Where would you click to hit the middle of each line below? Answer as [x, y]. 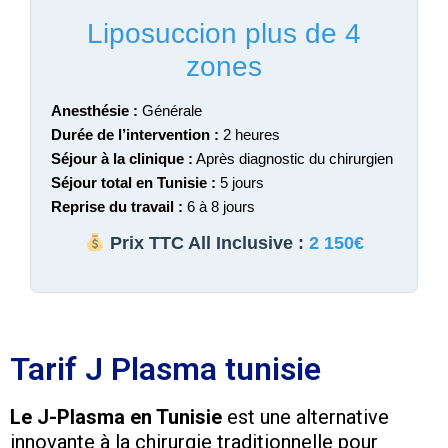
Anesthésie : [94, 110]
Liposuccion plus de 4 [224, 33]
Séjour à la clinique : [122, 158]
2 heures [249, 134]
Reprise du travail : [117, 206]
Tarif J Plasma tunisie [165, 368]
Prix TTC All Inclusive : [206, 242]
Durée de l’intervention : [135, 134]
